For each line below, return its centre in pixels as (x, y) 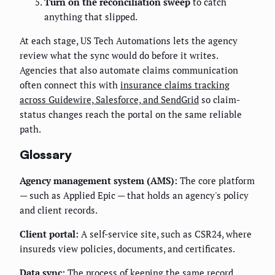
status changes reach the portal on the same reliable (131, 114)
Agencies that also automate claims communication (129, 70)
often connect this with (70, 85)
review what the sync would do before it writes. (119, 56)
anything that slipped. (91, 17)
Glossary (46, 154)
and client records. (59, 210)
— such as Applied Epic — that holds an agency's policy (134, 195)
